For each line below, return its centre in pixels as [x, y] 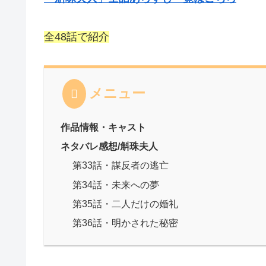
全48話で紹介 [77, 37]
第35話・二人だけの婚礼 [125, 203]
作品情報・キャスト [104, 127]
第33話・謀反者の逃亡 [120, 165]
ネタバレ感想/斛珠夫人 [110, 146]
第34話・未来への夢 [115, 184]
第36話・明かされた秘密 [125, 223]
